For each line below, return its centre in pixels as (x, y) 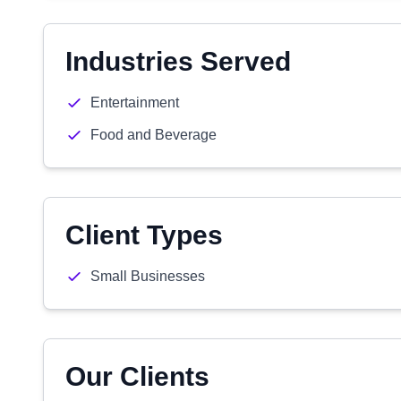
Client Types (144, 235)
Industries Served (178, 61)
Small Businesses (148, 276)
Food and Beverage (154, 135)
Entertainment (135, 102)
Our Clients (137, 376)
